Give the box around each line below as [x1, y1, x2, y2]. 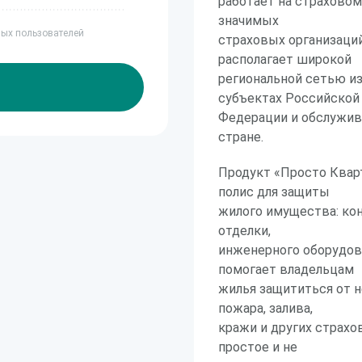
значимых [218, 13, 279, 28]
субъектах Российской [218, 90, 360, 106]
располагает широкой [218, 52, 351, 67]
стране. [218, 129, 263, 145]
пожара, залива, [218, 301, 313, 316]
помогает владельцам [218, 262, 354, 277]
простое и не [218, 339, 297, 355]
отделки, [218, 223, 271, 238]
